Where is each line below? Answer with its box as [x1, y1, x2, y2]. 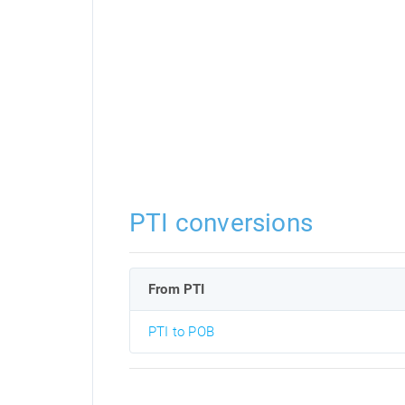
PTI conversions [129, 208, 313, 238]
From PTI [148, 281, 205, 297]
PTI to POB [148, 324, 214, 340]
